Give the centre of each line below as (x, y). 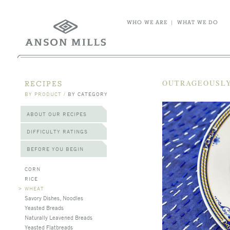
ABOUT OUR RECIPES (57, 114)
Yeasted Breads (44, 207)
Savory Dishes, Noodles (54, 198)
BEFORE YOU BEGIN (55, 149)
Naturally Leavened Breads (59, 217)
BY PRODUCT (43, 94)
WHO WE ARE (147, 22)
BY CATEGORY (88, 94)
